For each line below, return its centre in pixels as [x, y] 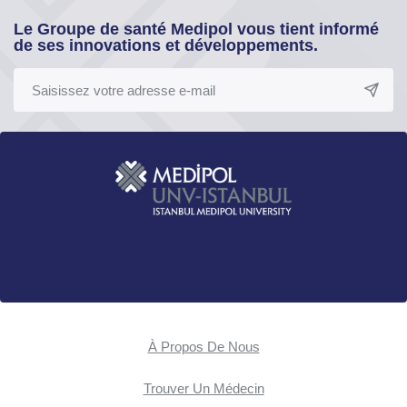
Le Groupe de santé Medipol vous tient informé [196, 30]
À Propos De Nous [203, 347]
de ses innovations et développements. [166, 46]
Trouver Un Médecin [203, 389]
